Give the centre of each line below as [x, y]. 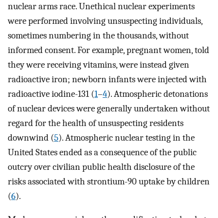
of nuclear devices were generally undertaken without [109, 108]
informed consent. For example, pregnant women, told [109, 50]
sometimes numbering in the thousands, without [98, 35]
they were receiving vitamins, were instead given [99, 64]
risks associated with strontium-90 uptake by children [109, 181]
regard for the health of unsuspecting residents [96, 123]
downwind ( [31, 137]
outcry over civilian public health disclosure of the [101, 167]
